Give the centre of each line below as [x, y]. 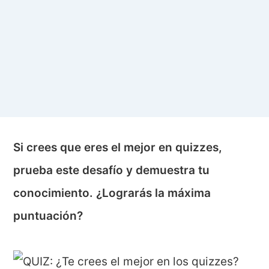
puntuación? [48, 216]
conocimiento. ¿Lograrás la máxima [112, 193]
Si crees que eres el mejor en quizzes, [118, 148]
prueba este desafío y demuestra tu [112, 171]
